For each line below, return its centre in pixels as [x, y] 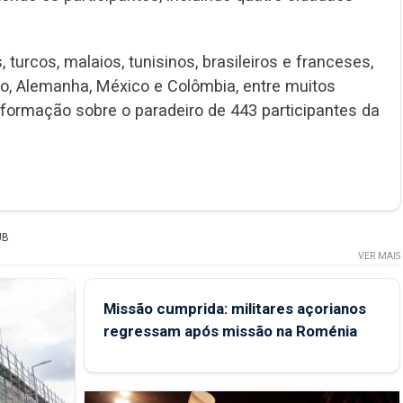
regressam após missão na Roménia [230, 331]
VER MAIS [379, 256]
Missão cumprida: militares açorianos [234, 309]
